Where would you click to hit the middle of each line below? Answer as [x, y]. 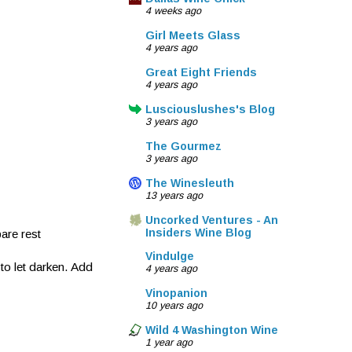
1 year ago [169, 343]
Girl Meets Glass [193, 36]
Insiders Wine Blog [198, 233]
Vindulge [170, 257]
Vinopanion [176, 293]
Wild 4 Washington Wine [212, 330]
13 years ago [174, 196]
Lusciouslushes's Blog [210, 110]
